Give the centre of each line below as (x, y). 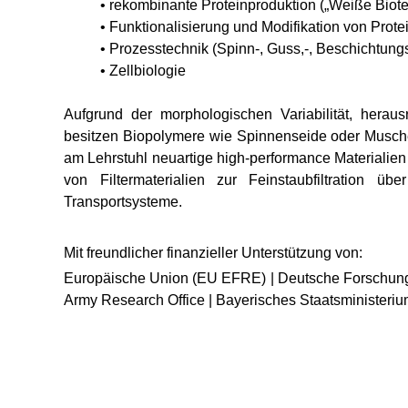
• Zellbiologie (143, 71)
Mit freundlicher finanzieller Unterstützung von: (214, 253)
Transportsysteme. (123, 202)
